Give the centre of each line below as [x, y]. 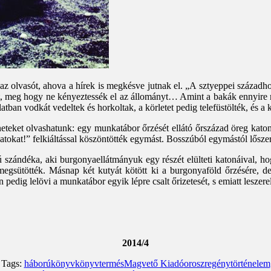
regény [217, 264]
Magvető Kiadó [154, 264]
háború [37, 264]
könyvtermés [99, 264]
